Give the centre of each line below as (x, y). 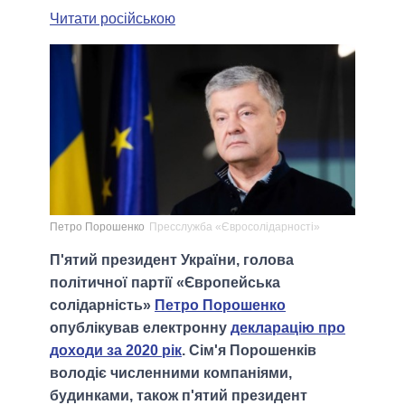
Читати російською (113, 18)
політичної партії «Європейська (165, 283)
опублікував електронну (140, 328)
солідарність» (102, 306)
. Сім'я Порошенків (249, 351)
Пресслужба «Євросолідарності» (235, 227)
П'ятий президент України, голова (172, 260)
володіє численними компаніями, (171, 373)
